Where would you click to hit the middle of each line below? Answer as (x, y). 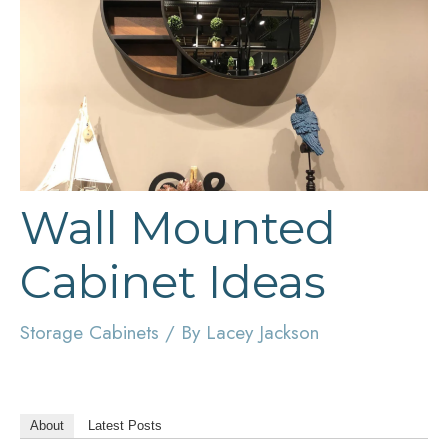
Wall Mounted (178, 227)
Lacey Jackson (262, 332)
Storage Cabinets (89, 332)
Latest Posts (125, 425)
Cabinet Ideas (173, 281)
